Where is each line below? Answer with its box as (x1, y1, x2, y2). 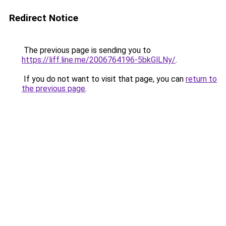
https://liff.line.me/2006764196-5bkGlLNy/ (22, 55, 176, 65)
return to (186, 74, 217, 84)
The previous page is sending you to (22, 45, 151, 55)
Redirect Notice (9, 12, 78, 24)
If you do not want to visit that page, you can (22, 74, 186, 84)
